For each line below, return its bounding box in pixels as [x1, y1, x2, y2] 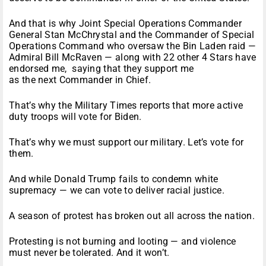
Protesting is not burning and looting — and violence [9, 236, 236, 248]
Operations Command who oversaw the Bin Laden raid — [9, 40, 256, 52]
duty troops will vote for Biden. [9, 111, 142, 123]
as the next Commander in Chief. [9, 74, 151, 86]
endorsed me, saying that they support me [9, 63, 194, 75]
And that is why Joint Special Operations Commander [9, 18, 242, 30]
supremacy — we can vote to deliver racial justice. [9, 185, 224, 197]
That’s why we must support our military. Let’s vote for [9, 137, 244, 148]
